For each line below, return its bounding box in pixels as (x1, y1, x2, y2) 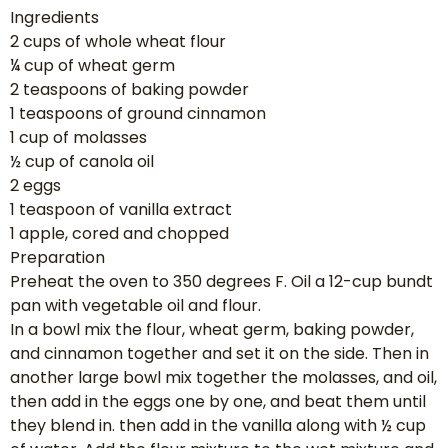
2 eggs (10, 173, 61, 197)
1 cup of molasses (10, 125, 147, 149)
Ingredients (10, 5, 99, 29)
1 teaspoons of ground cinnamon (10, 101, 266, 125)
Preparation (10, 245, 105, 269)
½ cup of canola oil (10, 149, 154, 173)
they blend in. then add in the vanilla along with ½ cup (10, 413, 426, 437)
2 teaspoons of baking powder (10, 77, 249, 101)
